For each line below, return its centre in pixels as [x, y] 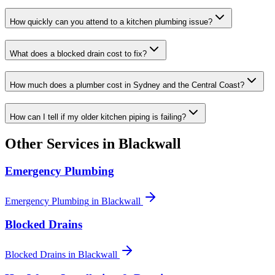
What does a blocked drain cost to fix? [78, 53]
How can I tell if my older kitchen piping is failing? [98, 117]
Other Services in [62, 143]
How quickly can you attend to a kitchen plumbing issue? [111, 21]
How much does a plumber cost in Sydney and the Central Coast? [127, 85]
